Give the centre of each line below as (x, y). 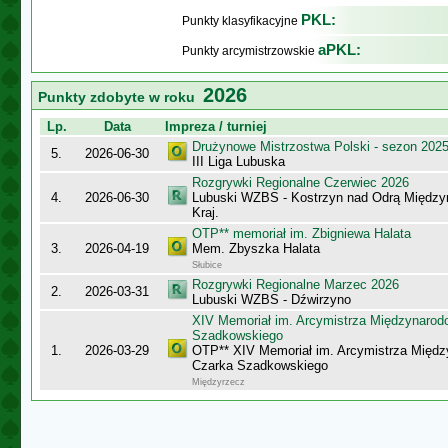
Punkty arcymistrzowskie (250, 51)
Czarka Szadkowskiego (260, 365)
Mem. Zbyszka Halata (256, 248)
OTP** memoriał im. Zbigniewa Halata (301, 233)
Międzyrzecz (218, 382)
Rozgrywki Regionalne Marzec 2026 (295, 284)
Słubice (207, 265)
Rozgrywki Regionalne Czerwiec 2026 (300, 182)
